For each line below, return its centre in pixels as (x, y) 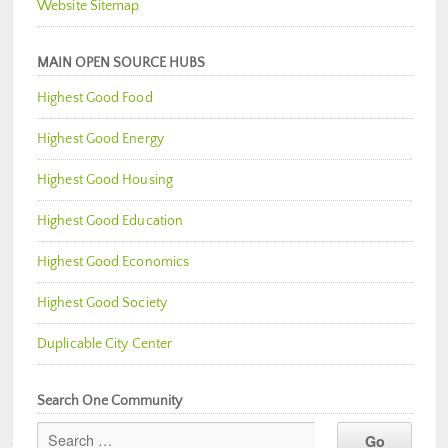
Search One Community (109, 400)
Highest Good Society (102, 302)
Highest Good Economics (113, 261)
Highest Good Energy (100, 138)
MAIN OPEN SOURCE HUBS (121, 62)
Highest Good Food (95, 97)
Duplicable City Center (105, 343)
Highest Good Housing (105, 179)
